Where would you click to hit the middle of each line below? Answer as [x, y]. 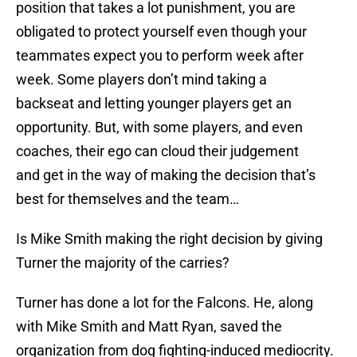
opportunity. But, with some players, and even [159, 127]
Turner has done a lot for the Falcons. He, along [165, 303]
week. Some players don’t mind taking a [141, 80]
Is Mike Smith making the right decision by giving [169, 239]
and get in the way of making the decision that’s [166, 175]
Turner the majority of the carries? [123, 263]
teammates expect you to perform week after [160, 56]
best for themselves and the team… [127, 199]
